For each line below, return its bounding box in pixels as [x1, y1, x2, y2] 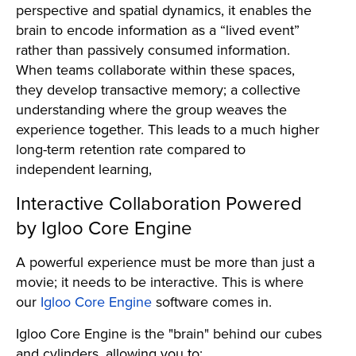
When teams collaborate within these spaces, [16, 59, 295, 79]
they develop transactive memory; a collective [16, 79, 300, 99]
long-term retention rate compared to [16, 138, 246, 159]
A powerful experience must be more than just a [16, 251, 315, 272]
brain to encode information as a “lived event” [16, 19, 300, 40]
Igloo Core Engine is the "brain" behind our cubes [16, 323, 322, 343]
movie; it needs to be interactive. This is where [16, 271, 304, 292]
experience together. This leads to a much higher [16, 118, 319, 139]
